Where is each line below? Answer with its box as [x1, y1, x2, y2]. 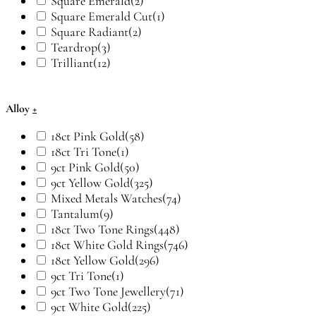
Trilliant [51, 55, 93, 71]
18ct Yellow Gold [51, 253, 135, 269]
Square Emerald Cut [51, 8, 152, 25]
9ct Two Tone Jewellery [51, 284, 166, 300]
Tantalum [51, 206, 99, 222]
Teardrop [51, 39, 97, 56]
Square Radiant [51, 24, 128, 40]
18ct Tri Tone [51, 144, 116, 160]
